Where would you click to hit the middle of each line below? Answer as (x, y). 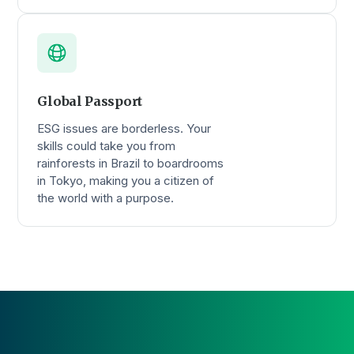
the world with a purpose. (106, 198)
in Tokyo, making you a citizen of (126, 180)
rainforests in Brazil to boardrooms (131, 163)
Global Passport (90, 101)
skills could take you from (107, 145)
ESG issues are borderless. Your (124, 128)
